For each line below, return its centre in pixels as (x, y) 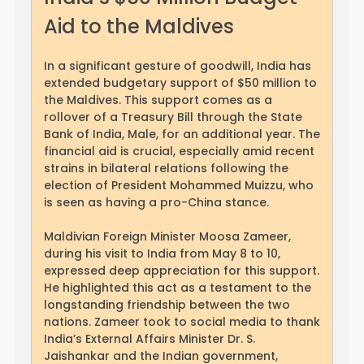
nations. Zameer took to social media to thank (182, 321)
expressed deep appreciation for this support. (182, 270)
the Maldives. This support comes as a (158, 100)
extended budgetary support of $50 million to (180, 82)
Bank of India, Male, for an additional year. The (182, 134)
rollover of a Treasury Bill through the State (173, 117)
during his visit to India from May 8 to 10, (162, 253)
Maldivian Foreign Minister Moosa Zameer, (167, 236)
